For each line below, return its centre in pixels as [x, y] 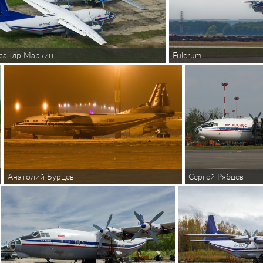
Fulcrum [187, 55]
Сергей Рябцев [216, 176]
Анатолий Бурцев [41, 176]
